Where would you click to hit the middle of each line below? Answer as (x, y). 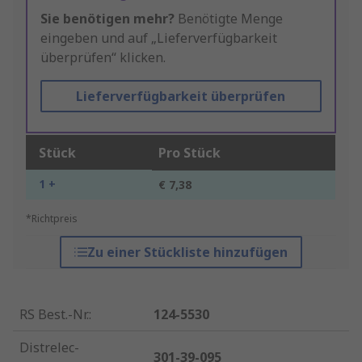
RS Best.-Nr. (54, 315)
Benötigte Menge (229, 19)
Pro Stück (189, 153)
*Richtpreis (52, 219)
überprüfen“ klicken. (103, 58)
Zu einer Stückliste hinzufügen (187, 253)
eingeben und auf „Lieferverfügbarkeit (159, 38)
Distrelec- (49, 348)
